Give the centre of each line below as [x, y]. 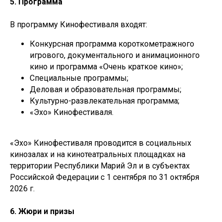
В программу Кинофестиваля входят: [79, 25]
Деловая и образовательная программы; [106, 89]
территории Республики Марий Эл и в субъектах [100, 166]
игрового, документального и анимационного [115, 55]
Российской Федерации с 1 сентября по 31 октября [105, 177]
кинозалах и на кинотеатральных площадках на [98, 154]
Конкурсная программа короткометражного [112, 44]
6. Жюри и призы [42, 211]
